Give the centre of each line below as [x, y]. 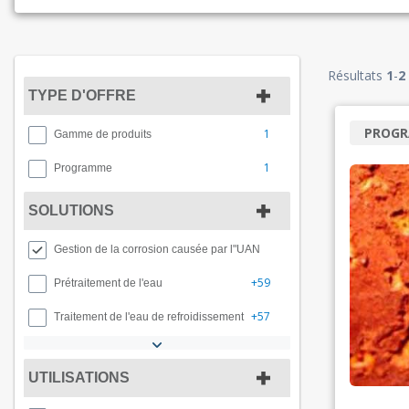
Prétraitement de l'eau [108, 283]
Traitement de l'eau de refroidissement [149, 317]
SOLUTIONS [71, 210]
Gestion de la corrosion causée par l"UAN [157, 249]
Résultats [357, 75]
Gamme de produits [103, 134]
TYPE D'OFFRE [82, 95]
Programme [83, 168]
